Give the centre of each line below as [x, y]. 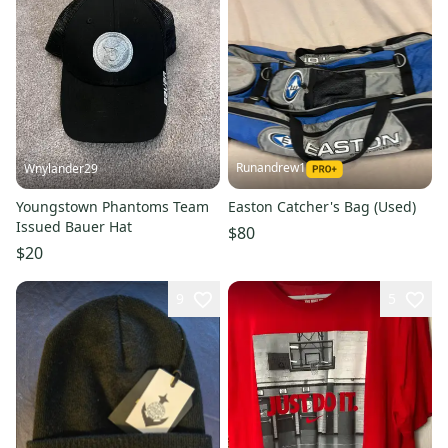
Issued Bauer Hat [74, 226]
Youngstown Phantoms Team [112, 206]
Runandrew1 [271, 167]
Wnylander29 [61, 168]
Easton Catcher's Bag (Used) [322, 206]
